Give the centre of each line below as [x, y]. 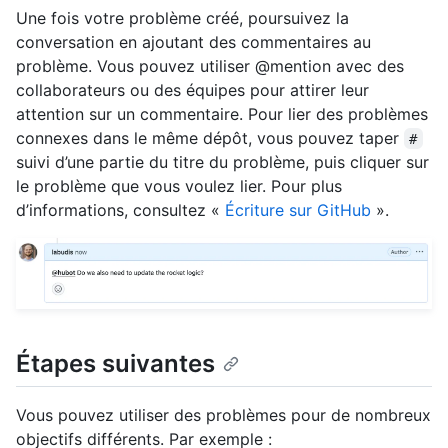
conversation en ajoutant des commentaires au [193, 41]
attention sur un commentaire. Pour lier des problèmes [222, 113]
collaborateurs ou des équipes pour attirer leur [192, 89]
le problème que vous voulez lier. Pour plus [179, 185]
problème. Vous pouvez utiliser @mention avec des [210, 65]
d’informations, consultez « [120, 209]
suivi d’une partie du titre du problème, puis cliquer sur [222, 161]
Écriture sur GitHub [298, 209]
